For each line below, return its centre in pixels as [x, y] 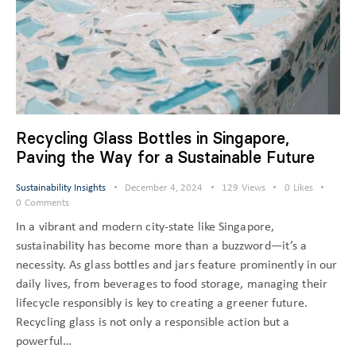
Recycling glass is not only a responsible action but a [153, 323]
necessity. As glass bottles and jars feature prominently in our [177, 266]
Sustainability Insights [61, 188]
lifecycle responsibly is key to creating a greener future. [162, 304]
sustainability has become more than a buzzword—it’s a [162, 247]
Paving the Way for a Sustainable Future [165, 157]
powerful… [44, 342]
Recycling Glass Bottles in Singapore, [153, 138]
